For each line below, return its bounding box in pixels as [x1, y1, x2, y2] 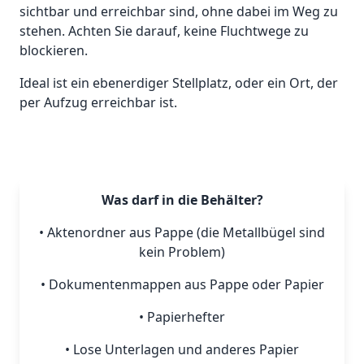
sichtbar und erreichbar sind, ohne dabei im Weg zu [19, 2, 338, 21]
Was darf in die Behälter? [101, 191, 263, 210]
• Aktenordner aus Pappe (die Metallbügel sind [39, 223, 325, 242]
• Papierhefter [139, 308, 225, 327]
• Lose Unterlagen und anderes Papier [65, 340, 299, 359]
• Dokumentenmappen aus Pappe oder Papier [40, 275, 324, 294]
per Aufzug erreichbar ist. [19, 93, 177, 112]
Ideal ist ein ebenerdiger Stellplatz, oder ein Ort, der [19, 74, 338, 93]
